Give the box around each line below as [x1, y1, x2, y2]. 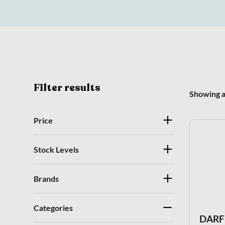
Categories [34, 202, 73, 212]
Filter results [34, 80, 101, 94]
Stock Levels [34, 144, 79, 154]
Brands [34, 173, 59, 183]
